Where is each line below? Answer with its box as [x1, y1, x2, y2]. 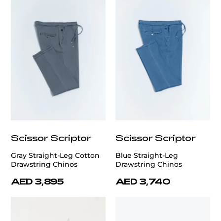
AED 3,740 [115, 176, 171, 186]
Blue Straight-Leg [115, 151, 178, 160]
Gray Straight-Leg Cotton [11, 151, 100, 160]
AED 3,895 [11, 176, 64, 186]
